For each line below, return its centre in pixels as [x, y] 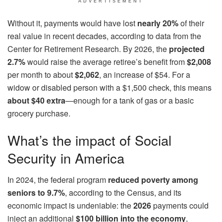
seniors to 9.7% [36, 193]
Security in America [66, 158]
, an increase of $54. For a [145, 75]
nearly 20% [158, 23]
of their [191, 23]
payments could [180, 206]
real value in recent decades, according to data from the [104, 36]
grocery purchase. [39, 113]
